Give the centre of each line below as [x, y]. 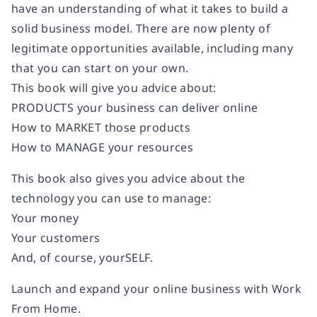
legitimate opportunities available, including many [152, 48]
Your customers [56, 238]
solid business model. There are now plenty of [141, 28]
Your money [45, 218]
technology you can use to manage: [111, 198]
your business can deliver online [166, 108]
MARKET [78, 127]
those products [146, 127]
